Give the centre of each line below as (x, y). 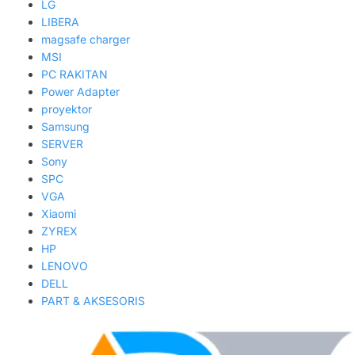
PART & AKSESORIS (94, 301)
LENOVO (65, 266)
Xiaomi (59, 214)
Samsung (66, 127)
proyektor (67, 109)
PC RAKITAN (75, 74)
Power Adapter (81, 92)
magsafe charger (86, 40)
